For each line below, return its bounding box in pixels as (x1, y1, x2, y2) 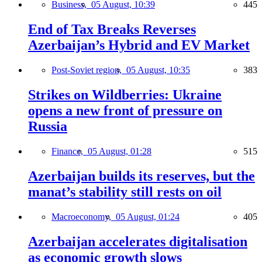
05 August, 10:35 (126, 65, 190, 75)
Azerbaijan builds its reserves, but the (28, 168, 255, 184)
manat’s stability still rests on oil (28, 184, 222, 199)
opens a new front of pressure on (28, 103, 222, 119)
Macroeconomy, (51, 211, 116, 222)
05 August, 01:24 (116, 211, 180, 222)
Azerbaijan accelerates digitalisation (28, 233, 247, 249)
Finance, (51, 146, 88, 157)
